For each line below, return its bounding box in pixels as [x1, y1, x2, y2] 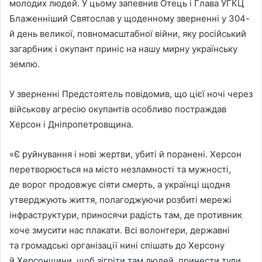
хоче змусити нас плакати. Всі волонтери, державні [9, 225, 230, 236]
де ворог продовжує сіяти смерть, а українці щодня [9, 179, 230, 191]
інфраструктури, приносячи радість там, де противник [9, 209, 242, 221]
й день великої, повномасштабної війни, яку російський [9, 28, 246, 40]
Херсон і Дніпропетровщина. [9, 119, 133, 130]
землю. [9, 58, 40, 70]
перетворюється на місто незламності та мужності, [9, 164, 231, 175]
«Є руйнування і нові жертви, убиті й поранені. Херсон [9, 149, 242, 160]
